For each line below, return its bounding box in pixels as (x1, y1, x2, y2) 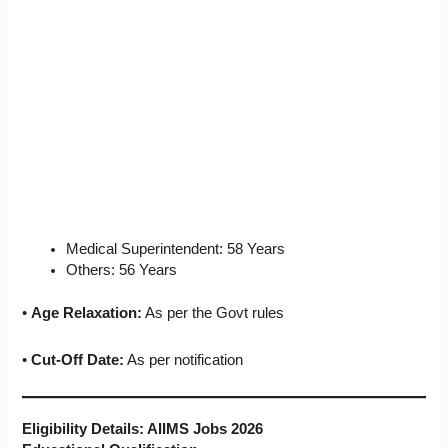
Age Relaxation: (31, 305, 143, 322)
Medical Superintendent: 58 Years (66, 241, 286, 258)
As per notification (124, 351, 244, 368)
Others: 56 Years (66, 262, 178, 279)
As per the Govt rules (142, 305, 285, 322)
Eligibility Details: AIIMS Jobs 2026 (22, 421, 264, 438)
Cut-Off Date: (31, 351, 125, 368)
